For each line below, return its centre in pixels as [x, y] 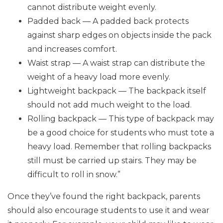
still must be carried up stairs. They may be [112, 161]
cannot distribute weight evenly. [92, 7]
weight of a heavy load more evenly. [99, 77]
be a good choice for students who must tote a [121, 133]
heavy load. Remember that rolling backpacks [119, 147]
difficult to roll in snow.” [74, 174]
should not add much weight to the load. [110, 105]
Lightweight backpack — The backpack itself [117, 91]
